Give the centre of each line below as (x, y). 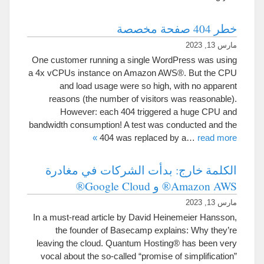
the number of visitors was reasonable (159, 99)
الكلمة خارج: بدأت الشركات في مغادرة (141, 170)
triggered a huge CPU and (187, 112)
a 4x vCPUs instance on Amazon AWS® (106, 73)
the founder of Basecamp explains (121, 230)
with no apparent (205, 86)
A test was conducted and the (180, 125)
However (77, 112)
